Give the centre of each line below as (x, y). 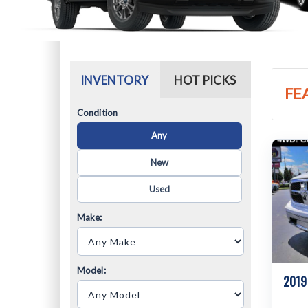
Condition (97, 113)
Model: (91, 270)
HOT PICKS (205, 80)
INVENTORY (115, 80)
